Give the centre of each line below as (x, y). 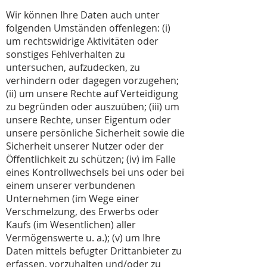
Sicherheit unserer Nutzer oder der (85, 146)
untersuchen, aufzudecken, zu (73, 67)
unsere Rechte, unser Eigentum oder (89, 120)
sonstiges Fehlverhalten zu (66, 54)
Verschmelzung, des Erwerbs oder (83, 212)
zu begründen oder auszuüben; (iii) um (93, 107)
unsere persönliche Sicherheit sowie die (95, 133)
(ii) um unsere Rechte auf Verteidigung (92, 94)
